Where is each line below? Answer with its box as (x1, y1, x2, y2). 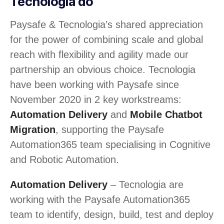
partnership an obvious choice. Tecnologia (10, 63, 195, 75)
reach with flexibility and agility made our (10, 48, 188, 60)
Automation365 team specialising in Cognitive (10, 138, 210, 150)
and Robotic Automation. (10, 153, 119, 165)
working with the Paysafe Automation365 (10, 193, 190, 205)
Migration (10, 123, 55, 135)
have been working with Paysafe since (10, 78, 179, 90)
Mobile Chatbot (127, 108, 202, 120)
